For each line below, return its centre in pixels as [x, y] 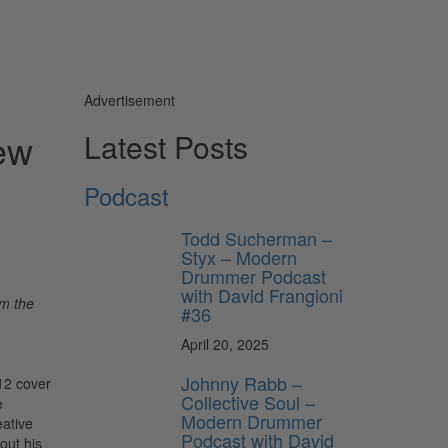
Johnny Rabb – [241, 382]
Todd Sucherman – [256, 237]
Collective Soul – [248, 401]
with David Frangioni [262, 294]
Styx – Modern [239, 256]
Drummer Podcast [253, 275]
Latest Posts [165, 146]
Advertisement [129, 99]
